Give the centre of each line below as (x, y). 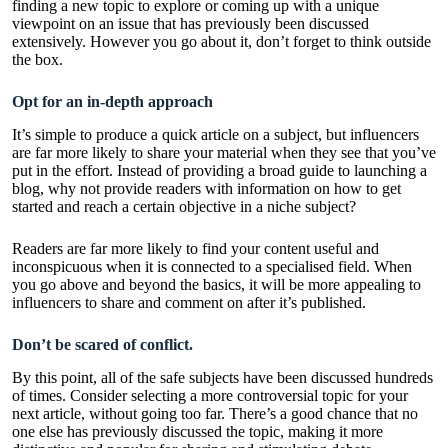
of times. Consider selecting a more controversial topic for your (210, 395)
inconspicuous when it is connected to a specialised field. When (212, 266)
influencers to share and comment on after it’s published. (189, 302)
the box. (37, 60)
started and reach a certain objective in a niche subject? (184, 206)
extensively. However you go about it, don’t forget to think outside (221, 42)
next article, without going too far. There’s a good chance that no (215, 413)
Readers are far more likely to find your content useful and (195, 248)
